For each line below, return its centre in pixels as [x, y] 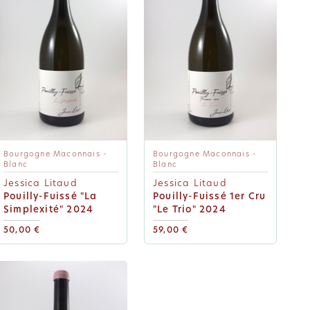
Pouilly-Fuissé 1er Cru [210, 197]
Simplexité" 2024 [49, 210]
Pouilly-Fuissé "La [51, 197]
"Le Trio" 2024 [190, 210]
